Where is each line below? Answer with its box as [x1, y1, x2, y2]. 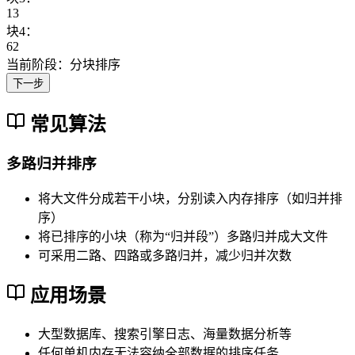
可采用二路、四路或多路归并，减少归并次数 [38, 249, 292, 263]
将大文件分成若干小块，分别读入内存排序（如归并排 [38, 192, 342, 206]
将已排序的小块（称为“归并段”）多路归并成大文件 [38, 230, 328, 244]
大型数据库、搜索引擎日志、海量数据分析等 [38, 326, 292, 341]
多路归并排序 [6, 155, 97, 173]
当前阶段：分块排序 [6, 57, 120, 71]
